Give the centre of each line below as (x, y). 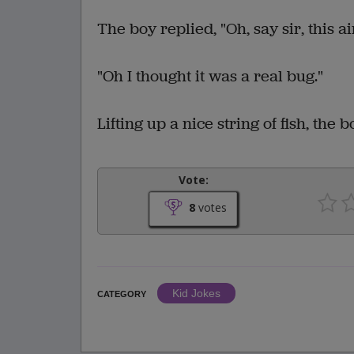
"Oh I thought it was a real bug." (210, 76)
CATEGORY (122, 294)
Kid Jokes (196, 293)
